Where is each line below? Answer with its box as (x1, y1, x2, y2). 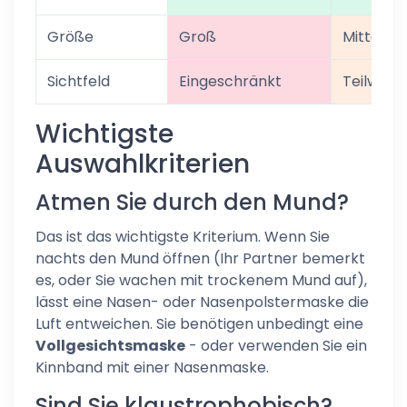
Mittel (342, 26, 383, 47)
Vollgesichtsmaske (35, 335, 185, 356)
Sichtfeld (47, 71, 110, 92)
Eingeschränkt (179, 71, 282, 92)
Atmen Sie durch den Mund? (35, 187, 349, 217)
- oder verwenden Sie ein (185, 335, 367, 356)
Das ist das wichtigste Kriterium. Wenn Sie (35, 226, 330, 247)
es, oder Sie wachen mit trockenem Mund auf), (35, 270, 367, 291)
